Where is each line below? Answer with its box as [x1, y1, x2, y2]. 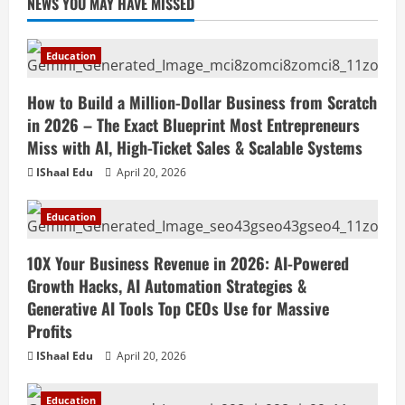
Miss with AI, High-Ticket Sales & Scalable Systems [27, 136, 363, 160]
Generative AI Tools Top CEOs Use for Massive [27, 297, 329, 321]
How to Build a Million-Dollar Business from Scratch [27, 90, 377, 115]
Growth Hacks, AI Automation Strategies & [27, 274, 306, 298]
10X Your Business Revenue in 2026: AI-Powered [27, 251, 349, 276]
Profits [27, 319, 72, 344]
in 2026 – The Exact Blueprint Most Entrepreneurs [27, 113, 360, 137]
